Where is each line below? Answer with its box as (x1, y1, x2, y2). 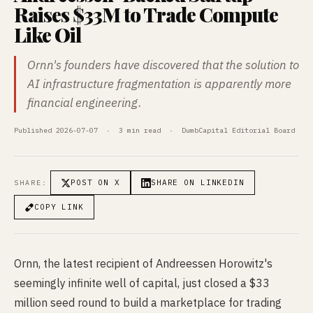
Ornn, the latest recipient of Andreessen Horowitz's (14, 256, 272, 270)
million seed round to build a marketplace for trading (14, 296, 282, 310)
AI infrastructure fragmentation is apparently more (27, 76, 291, 92)
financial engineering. (27, 95, 142, 110)
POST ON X (71, 177, 120, 187)
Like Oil (14, 22, 81, 48)
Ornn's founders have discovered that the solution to (27, 57, 299, 73)
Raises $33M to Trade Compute (14, 1, 278, 27)
